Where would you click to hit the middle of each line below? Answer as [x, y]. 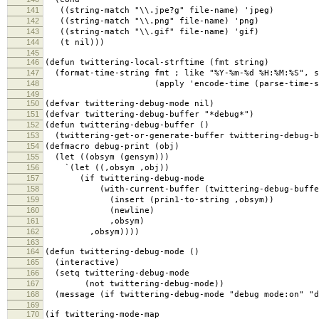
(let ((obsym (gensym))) [107, 157]
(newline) [100, 211]
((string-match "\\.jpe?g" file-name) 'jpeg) [159, 11]
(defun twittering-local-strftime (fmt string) [157, 63]
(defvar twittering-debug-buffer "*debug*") [150, 115]
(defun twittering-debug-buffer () [127, 125]
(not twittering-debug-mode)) [135, 284]
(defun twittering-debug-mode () [122, 252]
